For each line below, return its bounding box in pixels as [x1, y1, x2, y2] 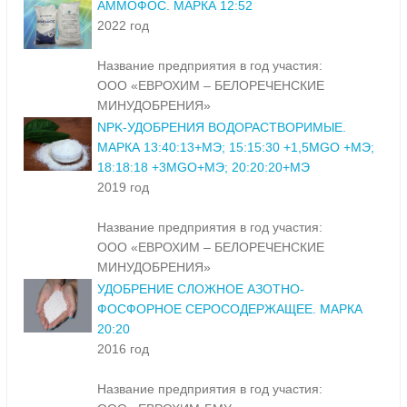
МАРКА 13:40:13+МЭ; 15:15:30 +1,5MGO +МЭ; [97, 140, 374, 155]
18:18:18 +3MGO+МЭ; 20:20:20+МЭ [97, 160, 310, 175]
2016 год [97, 342, 149, 357]
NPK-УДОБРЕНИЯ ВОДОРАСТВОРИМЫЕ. [97, 120, 346, 135]
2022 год [97, 18, 149, 34]
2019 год [97, 180, 149, 195]
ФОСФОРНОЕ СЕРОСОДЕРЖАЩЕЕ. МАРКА [97, 302, 362, 317]
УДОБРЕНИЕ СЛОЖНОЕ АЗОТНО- [97, 282, 304, 297]
